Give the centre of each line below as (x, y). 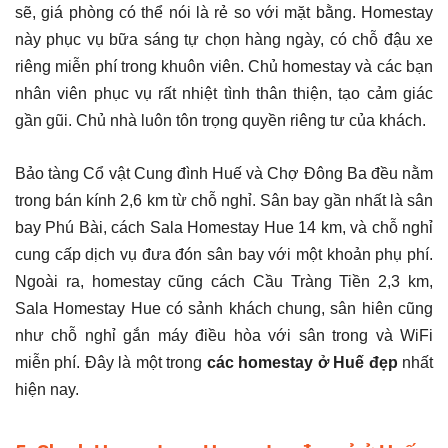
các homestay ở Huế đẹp (302, 363)
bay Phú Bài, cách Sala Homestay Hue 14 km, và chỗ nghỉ (224, 228)
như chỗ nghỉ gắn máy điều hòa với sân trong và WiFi (224, 336)
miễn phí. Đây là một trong (111, 363)
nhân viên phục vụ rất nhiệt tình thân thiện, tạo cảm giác (224, 94)
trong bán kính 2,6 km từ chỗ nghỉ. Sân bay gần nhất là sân (224, 201)
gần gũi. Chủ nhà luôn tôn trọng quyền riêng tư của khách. (220, 121)
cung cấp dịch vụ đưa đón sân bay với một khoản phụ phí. (224, 255)
